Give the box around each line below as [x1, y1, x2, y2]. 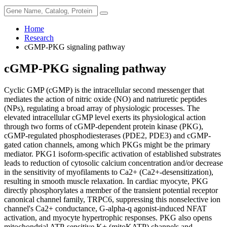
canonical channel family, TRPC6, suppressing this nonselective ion [4, 195, 220, 204]
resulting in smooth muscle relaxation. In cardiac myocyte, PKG [4, 176, 208, 185]
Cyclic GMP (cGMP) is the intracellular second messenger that [4, 85, 204, 94]
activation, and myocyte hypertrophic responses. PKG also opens [4, 213, 212, 222]
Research [24, 33, 54, 42]
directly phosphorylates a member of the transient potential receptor [4, 185, 218, 195]
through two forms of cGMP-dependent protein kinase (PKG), [4, 122, 203, 131]
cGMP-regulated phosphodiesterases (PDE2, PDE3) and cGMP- [4, 131, 211, 140]
